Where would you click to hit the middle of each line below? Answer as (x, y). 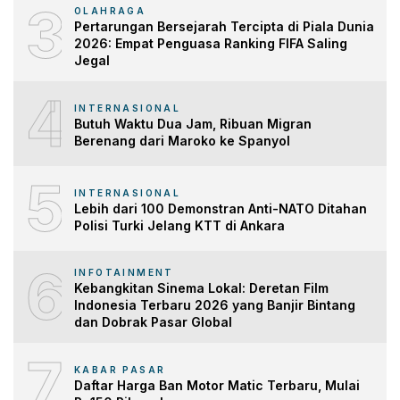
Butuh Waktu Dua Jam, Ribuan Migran (193, 123)
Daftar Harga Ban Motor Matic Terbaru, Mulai (217, 385)
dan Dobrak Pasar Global (153, 322)
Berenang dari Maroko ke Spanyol (182, 140)
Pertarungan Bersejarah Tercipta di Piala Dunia (224, 27)
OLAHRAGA (110, 11)
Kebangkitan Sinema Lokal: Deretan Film (201, 288)
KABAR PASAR (120, 369)
